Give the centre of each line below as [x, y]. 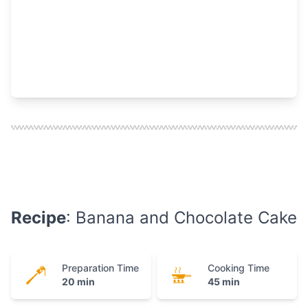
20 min [78, 281]
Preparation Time [100, 267]
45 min [224, 281]
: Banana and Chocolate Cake [181, 217]
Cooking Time [239, 267]
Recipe [38, 217]
